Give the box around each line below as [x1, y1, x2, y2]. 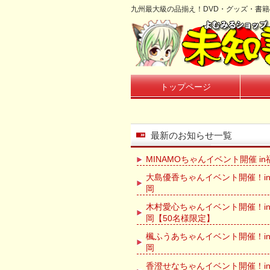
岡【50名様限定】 [146, 213, 215, 223]
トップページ [160, 82, 211, 92]
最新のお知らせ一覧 [151, 130, 232, 140]
